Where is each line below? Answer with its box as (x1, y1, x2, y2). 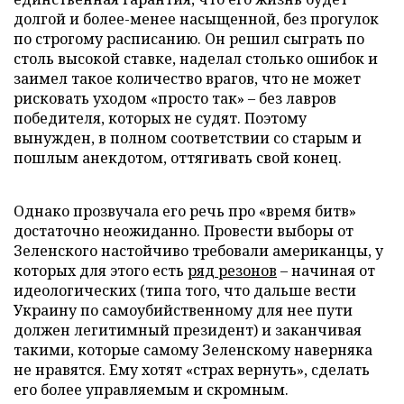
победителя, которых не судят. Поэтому (14, 107, 307, 128)
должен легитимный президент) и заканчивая (14, 319, 362, 340)
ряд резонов (188, 260, 277, 280)
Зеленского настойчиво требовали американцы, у (14, 240, 383, 261)
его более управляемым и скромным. (14, 379, 289, 399)
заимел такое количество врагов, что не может (14, 68, 361, 88)
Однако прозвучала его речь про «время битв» (14, 200, 356, 221)
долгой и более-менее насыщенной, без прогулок (14, 8, 379, 29)
